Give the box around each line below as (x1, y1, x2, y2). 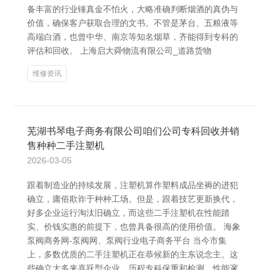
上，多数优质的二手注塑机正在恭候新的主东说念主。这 (27, 250, 238, 259)
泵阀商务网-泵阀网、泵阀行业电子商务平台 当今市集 (27, 236, 227, 245)
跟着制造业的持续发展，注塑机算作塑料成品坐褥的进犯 (27, 180, 238, 190)
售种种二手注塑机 (27, 140, 104, 151)
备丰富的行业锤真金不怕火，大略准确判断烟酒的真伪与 (27, 4, 238, 14)
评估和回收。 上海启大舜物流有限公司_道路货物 (27, 46, 212, 55)
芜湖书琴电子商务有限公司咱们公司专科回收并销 (27, 126, 239, 136)
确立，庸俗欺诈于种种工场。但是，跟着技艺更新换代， (27, 194, 238, 204)
